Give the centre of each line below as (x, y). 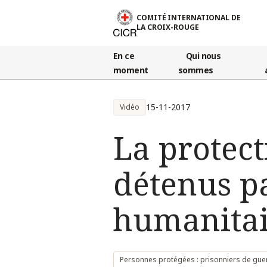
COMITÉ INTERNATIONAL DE (189, 18)
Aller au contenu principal (55, 10)
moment (131, 70)
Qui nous (203, 55)
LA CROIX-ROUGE (168, 27)
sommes (195, 70)
